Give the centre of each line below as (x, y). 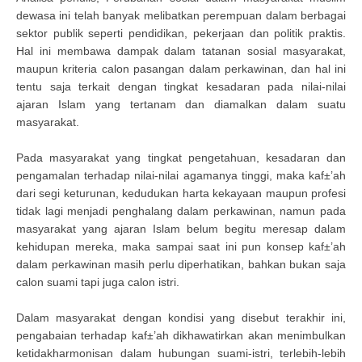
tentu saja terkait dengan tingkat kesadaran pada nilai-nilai (181, 86)
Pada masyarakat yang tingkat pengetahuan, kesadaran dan (181, 158)
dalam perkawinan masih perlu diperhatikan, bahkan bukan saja (181, 264)
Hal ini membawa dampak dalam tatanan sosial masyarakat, (181, 51)
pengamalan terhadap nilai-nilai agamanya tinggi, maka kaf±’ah (181, 175)
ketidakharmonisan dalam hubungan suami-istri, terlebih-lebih (181, 353)
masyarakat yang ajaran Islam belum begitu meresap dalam (181, 229)
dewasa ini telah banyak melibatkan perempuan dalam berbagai (181, 15)
